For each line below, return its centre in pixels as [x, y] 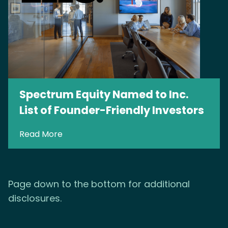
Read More [41, 134]
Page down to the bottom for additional [99, 184]
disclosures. [35, 198]
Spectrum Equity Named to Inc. [104, 94]
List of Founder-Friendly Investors [112, 110]
